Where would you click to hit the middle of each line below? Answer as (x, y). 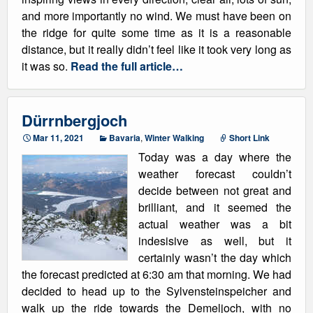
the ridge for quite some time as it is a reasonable (156, 32)
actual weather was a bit (215, 224)
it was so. (46, 66)
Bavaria (125, 138)
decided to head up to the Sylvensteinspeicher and (156, 291)
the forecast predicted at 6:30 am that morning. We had (156, 274)
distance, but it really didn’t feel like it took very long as (156, 49)
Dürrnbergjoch (74, 120)
